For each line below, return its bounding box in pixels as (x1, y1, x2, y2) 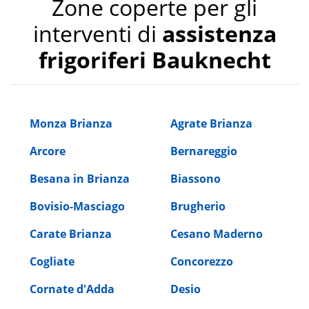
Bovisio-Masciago (30, 198, 125, 214)
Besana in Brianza (30, 170, 130, 186)
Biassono (170, 170, 221, 186)
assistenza (161, 18, 277, 48)
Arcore (30, 143, 66, 159)
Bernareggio (170, 143, 237, 159)
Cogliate (30, 253, 74, 269)
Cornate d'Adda (30, 281, 114, 297)
